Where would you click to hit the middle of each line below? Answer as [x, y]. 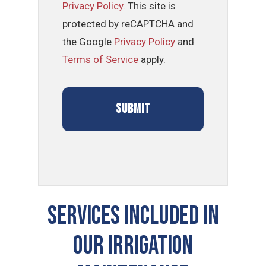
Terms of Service [101, 60]
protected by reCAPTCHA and [128, 24]
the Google [88, 42]
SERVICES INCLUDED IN [133, 216]
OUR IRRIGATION [133, 246]
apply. [152, 60]
